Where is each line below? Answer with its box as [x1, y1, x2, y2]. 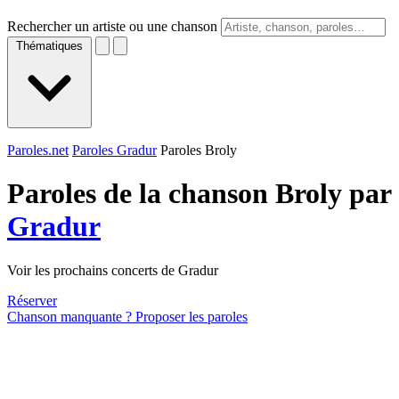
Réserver [7, 292, 57, 308]
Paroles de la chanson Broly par [7, 177, 391, 210]
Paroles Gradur [72, 142, 157, 158]
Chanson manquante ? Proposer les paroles [7, 308, 248, 324]
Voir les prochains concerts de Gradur [7, 262, 218, 278]
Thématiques [16, 39, 83, 53]
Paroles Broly [160, 142, 237, 158]
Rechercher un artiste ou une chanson [7, 19, 217, 34]
